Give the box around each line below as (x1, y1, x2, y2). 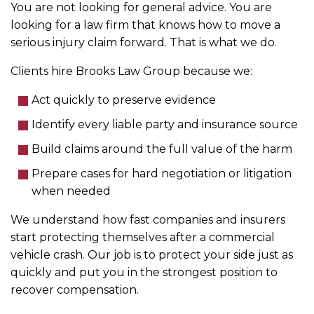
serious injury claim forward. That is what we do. (11, 36, 277, 50)
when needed (32, 184, 111, 198)
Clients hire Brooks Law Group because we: (11, 64, 252, 78)
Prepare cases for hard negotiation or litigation (32, 167, 292, 181)
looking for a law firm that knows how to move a (11, 18, 280, 32)
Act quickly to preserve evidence (32, 93, 216, 107)
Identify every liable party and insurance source (32, 118, 298, 132)
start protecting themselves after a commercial (11, 231, 275, 245)
